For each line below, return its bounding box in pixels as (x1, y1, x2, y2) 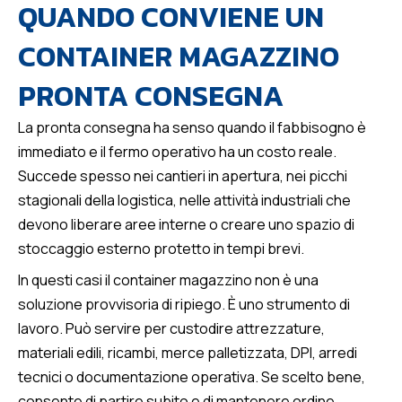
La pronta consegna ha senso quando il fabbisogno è (18, 118, 366, 138)
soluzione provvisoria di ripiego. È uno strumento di (18, 294, 350, 315)
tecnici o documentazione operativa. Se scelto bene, (18, 367, 365, 388)
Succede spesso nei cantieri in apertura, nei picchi (18, 166, 347, 187)
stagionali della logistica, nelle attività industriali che (18, 190, 351, 211)
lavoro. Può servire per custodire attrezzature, (18, 319, 325, 339)
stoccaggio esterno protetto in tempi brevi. (18, 239, 304, 259)
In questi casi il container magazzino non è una (18, 270, 319, 291)
